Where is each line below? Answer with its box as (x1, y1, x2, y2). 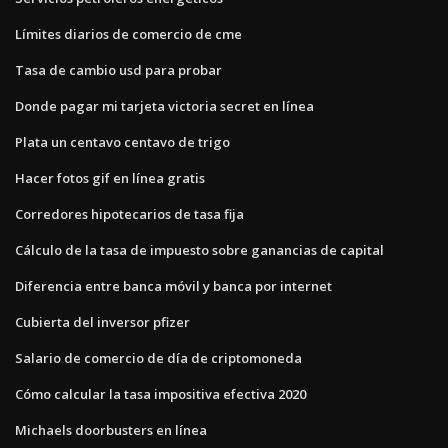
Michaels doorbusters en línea (15, 420, 207, 439)
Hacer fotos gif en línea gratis (15, 168, 205, 187)
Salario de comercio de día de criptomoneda (15, 348, 302, 367)
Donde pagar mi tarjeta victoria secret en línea (15, 96, 314, 115)
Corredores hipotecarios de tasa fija (15, 204, 244, 223)
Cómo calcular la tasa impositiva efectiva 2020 (15, 384, 306, 403)
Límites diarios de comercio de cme (15, 24, 242, 43)
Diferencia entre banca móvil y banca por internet (15, 276, 332, 295)
